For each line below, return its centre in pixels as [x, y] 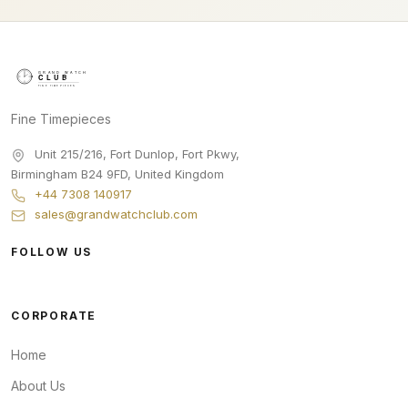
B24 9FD [104, 174]
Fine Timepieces [61, 119]
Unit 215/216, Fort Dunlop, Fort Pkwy [135, 154]
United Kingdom [179, 174]
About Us [38, 386]
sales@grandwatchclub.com [116, 214]
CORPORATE [54, 316]
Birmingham [44, 174]
